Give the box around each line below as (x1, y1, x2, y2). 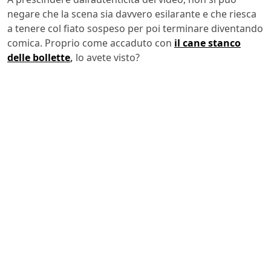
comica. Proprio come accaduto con (7, 36, 174, 50)
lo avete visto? (73, 50, 140, 64)
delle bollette (7, 50, 70, 64)
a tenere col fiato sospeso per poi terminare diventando (7, 21, 263, 35)
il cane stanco (174, 36, 241, 50)
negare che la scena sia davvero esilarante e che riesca (7, 7, 256, 21)
